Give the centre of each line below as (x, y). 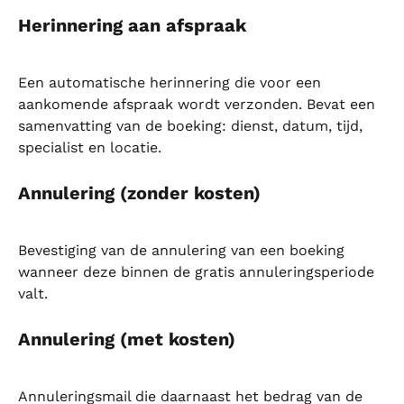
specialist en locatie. (90, 148)
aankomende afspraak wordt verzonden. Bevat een (199, 105)
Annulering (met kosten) (127, 339)
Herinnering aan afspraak (132, 25)
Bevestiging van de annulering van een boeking (184, 251)
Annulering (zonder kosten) (139, 193)
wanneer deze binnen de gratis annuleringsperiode (198, 272)
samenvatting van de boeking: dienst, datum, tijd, (193, 126)
